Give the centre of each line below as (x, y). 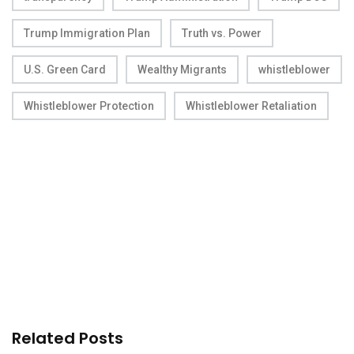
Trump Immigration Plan (87, 34)
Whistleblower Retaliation (251, 106)
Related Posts (68, 339)
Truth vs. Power (222, 34)
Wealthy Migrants (182, 70)
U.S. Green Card (65, 70)
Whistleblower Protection (89, 106)
